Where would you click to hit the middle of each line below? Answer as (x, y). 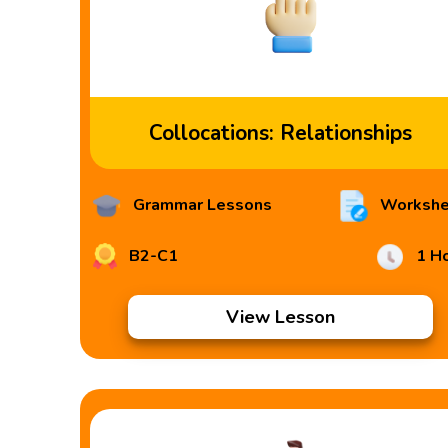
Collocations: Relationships (280, 133)
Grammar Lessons (201, 205)
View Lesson (280, 317)
